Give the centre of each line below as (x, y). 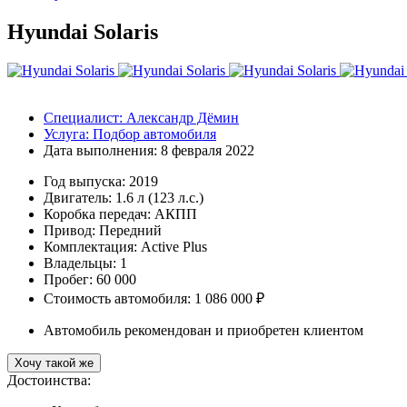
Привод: (71, 230)
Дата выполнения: (100, 150)
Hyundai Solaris (83, 31)
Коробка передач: (97, 213)
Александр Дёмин (183, 117)
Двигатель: (79, 197)
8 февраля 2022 (208, 150)
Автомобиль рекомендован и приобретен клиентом (203, 330)
